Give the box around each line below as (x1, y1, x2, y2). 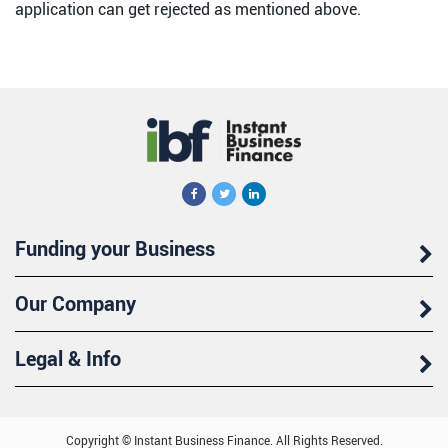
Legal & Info (15, 346, 121, 371)
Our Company (15, 291, 136, 316)
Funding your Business (15, 236, 215, 261)
